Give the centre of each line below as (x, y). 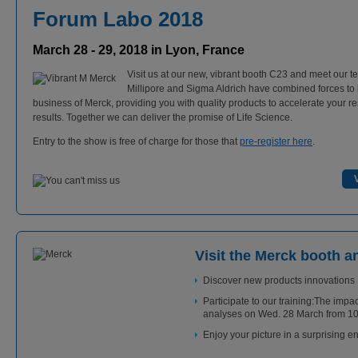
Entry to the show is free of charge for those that (136, 141)
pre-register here (276, 141)
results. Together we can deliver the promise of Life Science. (163, 117)
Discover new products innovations (279, 280)
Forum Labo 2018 (118, 19)
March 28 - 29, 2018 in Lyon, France (139, 50)
